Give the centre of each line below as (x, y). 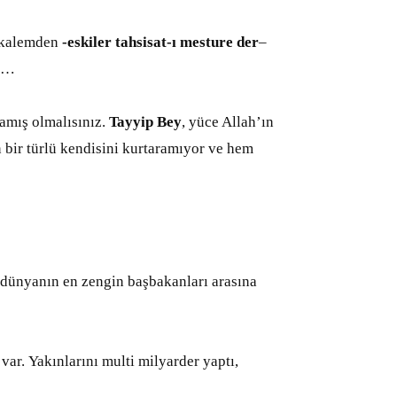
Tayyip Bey (145, 122)
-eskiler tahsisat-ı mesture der (160, 42)
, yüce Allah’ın (228, 122)
